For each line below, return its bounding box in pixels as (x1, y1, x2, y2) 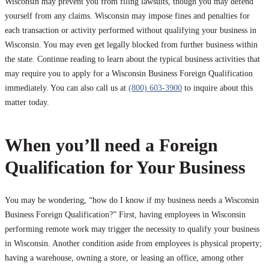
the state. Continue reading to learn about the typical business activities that (5, 55, 260, 64)
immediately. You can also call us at (5, 83, 128, 93)
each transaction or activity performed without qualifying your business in (5, 26, 256, 35)
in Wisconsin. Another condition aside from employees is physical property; (5, 239, 262, 249)
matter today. (5, 98, 49, 107)
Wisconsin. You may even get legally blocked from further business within (5, 40, 258, 50)
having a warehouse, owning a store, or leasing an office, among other (5, 253, 244, 263)
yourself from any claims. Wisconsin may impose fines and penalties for (5, 11, 250, 21)
